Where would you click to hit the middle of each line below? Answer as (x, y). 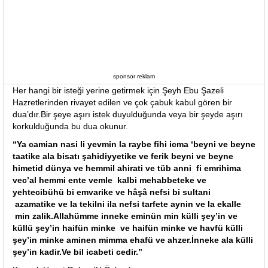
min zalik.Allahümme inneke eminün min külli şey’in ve (125, 216)
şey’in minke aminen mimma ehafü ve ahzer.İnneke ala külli (133, 240)
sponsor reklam (134, 76)
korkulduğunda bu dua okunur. (70, 126)
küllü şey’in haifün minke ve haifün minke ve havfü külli (128, 228)
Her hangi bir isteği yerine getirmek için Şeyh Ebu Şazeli (118, 90)
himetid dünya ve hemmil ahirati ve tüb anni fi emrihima (127, 168)
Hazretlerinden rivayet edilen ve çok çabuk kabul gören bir (122, 102)
